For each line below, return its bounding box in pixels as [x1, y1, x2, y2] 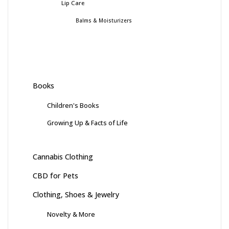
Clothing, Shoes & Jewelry [33, 190, 119, 200]
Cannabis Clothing [33, 152, 93, 162]
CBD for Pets [33, 171, 78, 181]
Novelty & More [47, 210, 95, 219]
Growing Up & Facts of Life [47, 118, 128, 128]
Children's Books [47, 101, 99, 110]
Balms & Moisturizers [76, 17, 132, 25]
